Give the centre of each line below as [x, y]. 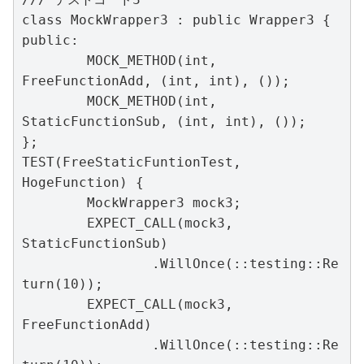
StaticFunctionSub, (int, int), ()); [164, 121]
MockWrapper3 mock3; [54, 202]
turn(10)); [63, 284]
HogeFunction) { [83, 182]
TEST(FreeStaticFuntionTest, [132, 162]
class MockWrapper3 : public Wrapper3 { [176, 19]
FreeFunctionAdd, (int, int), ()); [156, 80]
